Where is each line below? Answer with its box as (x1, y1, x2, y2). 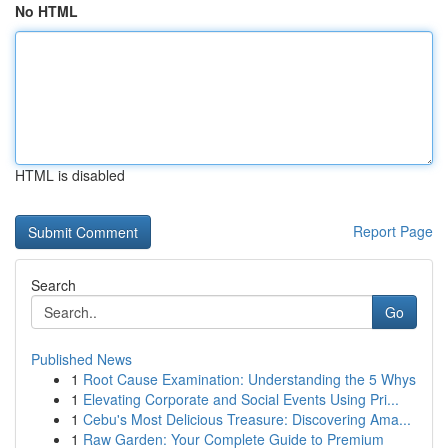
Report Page (353, 221, 433, 241)
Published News (31, 349, 132, 369)
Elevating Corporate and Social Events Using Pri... (83, 389, 399, 409)
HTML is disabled (15, 165, 125, 185)
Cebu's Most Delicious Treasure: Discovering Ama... (83, 409, 411, 429)
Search (31, 275, 76, 295)
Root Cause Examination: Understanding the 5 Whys (83, 369, 416, 389)
